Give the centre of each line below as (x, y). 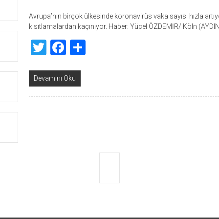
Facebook (99, 47)
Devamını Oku (55, 78)
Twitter (70, 47)
